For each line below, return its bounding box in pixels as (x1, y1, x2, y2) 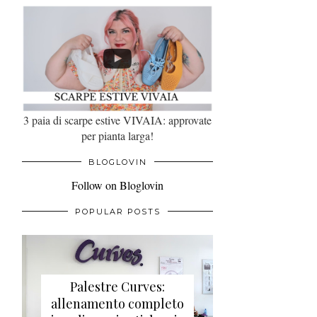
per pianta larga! (81, 127, 154, 143)
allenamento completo (51, 295, 184, 313)
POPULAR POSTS (74, 206, 161, 217)
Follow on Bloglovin (71, 177, 163, 192)
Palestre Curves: (70, 278, 165, 296)
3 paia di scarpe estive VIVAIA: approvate (23, 112, 212, 127)
